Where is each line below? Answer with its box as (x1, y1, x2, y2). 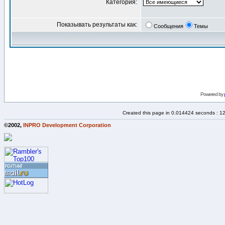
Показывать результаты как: (57, 21, 139, 28)
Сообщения (154, 23, 183, 29)
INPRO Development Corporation (23, 122, 111, 128)
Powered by (200, 91, 224, 97)
